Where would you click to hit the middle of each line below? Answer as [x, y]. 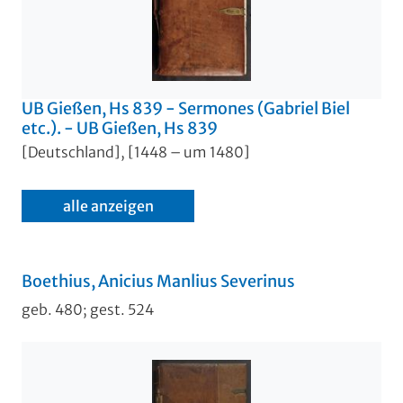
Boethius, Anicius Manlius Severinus [158, 281]
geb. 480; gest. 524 [88, 309]
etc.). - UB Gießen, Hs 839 [120, 129]
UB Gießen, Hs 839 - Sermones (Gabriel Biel [186, 109]
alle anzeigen [108, 206]
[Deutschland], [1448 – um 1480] [136, 152]
